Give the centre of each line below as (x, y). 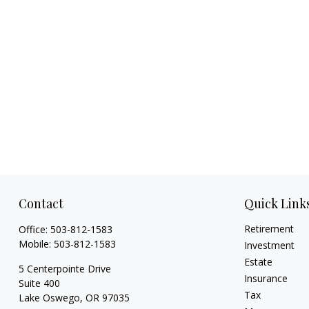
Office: (34, 230)
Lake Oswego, (50, 298)
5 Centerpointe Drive (64, 269)
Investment (270, 246)
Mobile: (36, 244)
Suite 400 (39, 283)
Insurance (266, 279)
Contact (41, 204)
